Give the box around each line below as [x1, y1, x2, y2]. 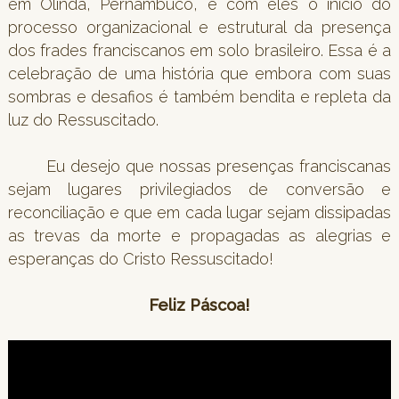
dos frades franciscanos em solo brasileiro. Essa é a [7, 40, 392, 60]
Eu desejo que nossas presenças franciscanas [7, 156, 392, 175]
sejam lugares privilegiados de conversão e [7, 179, 392, 199]
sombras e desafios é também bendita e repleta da [7, 86, 392, 106]
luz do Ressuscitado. [7, 110, 159, 129]
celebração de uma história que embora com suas [7, 63, 392, 83]
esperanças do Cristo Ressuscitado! [7, 248, 273, 268]
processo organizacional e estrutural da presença [7, 17, 392, 37]
